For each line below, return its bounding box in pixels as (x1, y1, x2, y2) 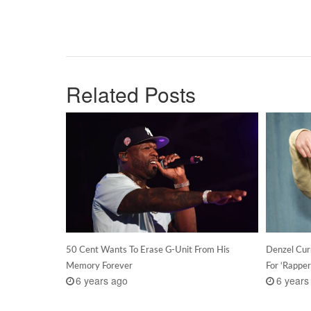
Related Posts (65, 78, 196, 109)
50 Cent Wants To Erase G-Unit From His (65, 244, 230, 255)
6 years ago (76, 274, 128, 288)
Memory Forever (65, 260, 133, 271)
